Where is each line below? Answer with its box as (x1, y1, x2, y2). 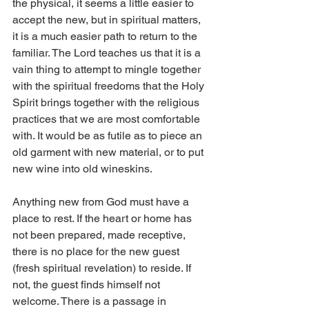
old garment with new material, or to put (12, 146, 206, 159)
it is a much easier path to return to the (12, 30, 200, 43)
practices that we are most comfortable (12, 112, 203, 126)
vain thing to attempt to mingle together (12, 63, 203, 77)
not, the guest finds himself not (12, 278, 163, 292)
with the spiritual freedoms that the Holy (12, 79, 207, 93)
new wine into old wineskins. (12, 162, 152, 176)
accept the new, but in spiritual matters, (12, 13, 203, 27)
